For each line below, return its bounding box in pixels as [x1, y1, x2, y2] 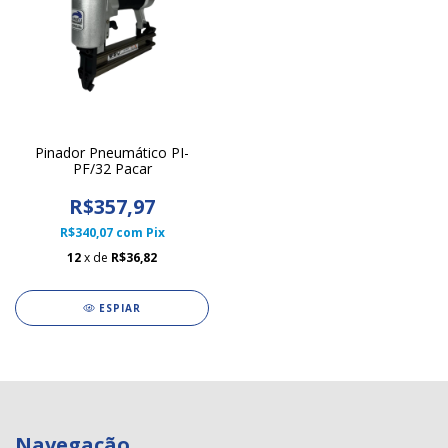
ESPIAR [98, 301, 141, 315]
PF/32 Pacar [72, 159, 152, 178]
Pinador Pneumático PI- [35, 143, 189, 162]
